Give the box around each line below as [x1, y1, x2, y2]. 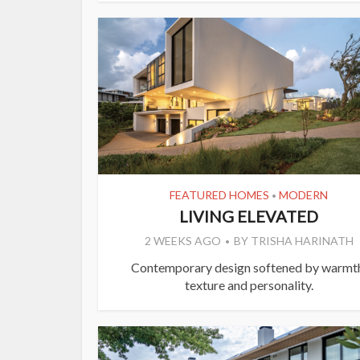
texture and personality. [184, 277, 313, 293]
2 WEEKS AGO [144, 234, 221, 248]
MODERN [279, 188, 328, 202]
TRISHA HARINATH [250, 234, 354, 248]
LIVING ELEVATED [179, 207, 318, 227]
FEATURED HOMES [170, 188, 269, 202]
